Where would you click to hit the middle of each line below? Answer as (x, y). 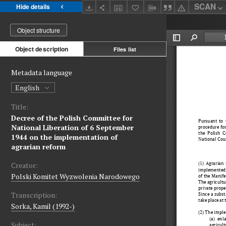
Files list (125, 49)
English (28, 88)
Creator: (24, 165)
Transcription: (34, 195)
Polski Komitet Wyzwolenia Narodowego (75, 177)
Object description (42, 49)
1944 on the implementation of (64, 137)
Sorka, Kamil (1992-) (43, 206)
